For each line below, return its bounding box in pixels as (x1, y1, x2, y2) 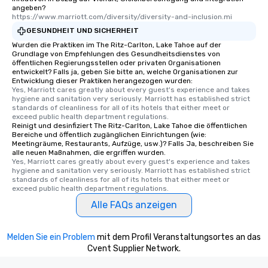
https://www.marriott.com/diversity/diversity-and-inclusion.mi (12, 12, 232, 21)
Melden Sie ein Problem (7, 232, 95, 242)
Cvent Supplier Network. (87, 243, 181, 254)
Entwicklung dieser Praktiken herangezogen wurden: (12, 76, 193, 85)
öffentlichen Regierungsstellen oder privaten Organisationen (12, 58, 221, 67)
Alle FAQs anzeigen (91, 199, 177, 211)
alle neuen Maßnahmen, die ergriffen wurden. (12, 148, 166, 157)
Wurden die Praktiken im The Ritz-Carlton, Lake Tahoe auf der (12, 40, 221, 49)
